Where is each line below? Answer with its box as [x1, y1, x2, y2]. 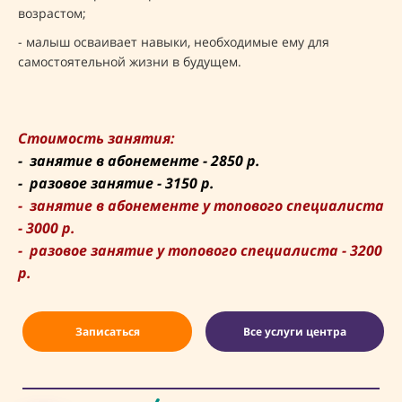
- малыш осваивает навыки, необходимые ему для [18, 32, 329, 50]
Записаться [74, 323, 140, 339]
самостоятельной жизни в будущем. [18, 52, 241, 70]
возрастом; [18, 4, 86, 22]
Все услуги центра [243, 323, 346, 339]
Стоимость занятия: [18, 127, 175, 148]
